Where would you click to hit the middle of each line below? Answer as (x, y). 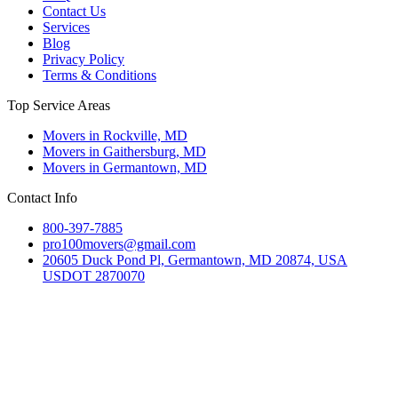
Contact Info (42, 198)
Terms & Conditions (99, 76)
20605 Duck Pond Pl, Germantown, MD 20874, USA (195, 260)
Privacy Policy (84, 60)
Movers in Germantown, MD (125, 168)
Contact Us (74, 12)
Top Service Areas (59, 106)
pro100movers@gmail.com (119, 244)
